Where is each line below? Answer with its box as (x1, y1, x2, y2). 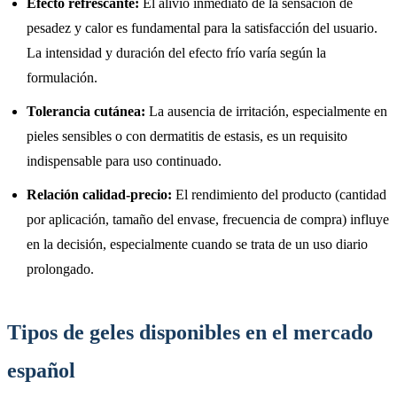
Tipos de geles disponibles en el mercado (7, 320, 373, 344)
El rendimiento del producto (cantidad (172, 186, 386, 202)
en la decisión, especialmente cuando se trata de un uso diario (27, 236, 368, 252)
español (7, 358, 75, 382)
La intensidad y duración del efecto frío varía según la (27, 44, 326, 60)
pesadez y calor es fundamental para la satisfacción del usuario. (27, 19, 378, 35)
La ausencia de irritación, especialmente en (145, 103, 387, 119)
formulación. (27, 69, 97, 85)
